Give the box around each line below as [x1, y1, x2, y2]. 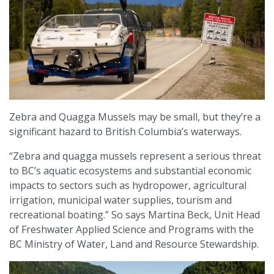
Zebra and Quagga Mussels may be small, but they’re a [9, 110, 261, 124]
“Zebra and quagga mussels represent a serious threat [9, 149, 261, 163]
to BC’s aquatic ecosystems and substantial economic [9, 164, 251, 178]
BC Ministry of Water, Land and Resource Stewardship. [9, 237, 259, 251]
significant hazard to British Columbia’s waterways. [9, 125, 242, 139]
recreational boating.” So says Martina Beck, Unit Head [9, 208, 260, 222]
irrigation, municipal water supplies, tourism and [9, 193, 232, 207]
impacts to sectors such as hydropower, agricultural [9, 179, 246, 193]
